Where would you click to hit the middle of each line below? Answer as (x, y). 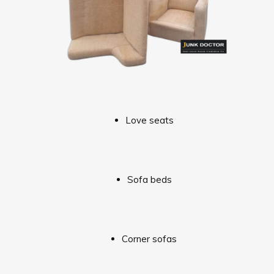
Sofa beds (149, 179)
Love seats (149, 120)
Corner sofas (149, 239)
